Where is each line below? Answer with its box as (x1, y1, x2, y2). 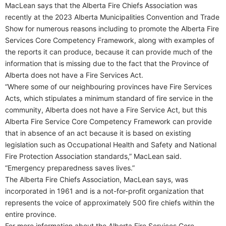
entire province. (5, 209, 56, 218)
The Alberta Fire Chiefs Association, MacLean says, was (5, 175, 188, 184)
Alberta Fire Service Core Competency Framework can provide (5, 117, 212, 126)
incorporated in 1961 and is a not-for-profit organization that (5, 186, 204, 195)
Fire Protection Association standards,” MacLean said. (5, 151, 182, 160)
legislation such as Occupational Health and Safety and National (5, 140, 216, 149)
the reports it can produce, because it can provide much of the (5, 47, 212, 56)
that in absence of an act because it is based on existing (5, 128, 191, 137)
